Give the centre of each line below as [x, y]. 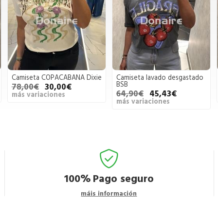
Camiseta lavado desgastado [160, 78]
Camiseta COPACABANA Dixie [56, 78]
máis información [109, 193]
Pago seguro [123, 179]
